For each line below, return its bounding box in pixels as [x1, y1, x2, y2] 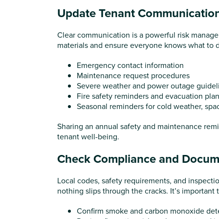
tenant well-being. [57, 131, 119, 142]
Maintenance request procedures [77, 70, 190, 81]
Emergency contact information [77, 60, 184, 70]
